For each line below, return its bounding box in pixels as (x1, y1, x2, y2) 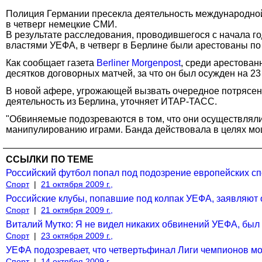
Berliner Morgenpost (96, 57, 181, 68)
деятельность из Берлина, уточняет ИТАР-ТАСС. (6, 96, 217, 106)
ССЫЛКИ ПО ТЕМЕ (6, 154, 94, 164)
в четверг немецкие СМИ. (6, 19, 117, 29)
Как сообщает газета (6, 57, 96, 68)
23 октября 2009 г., (41, 230, 113, 240)
